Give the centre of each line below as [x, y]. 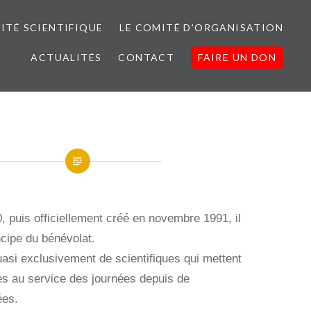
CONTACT [146, 57]
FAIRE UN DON [237, 57]
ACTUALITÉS [66, 57]
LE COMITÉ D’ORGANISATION [201, 27]
